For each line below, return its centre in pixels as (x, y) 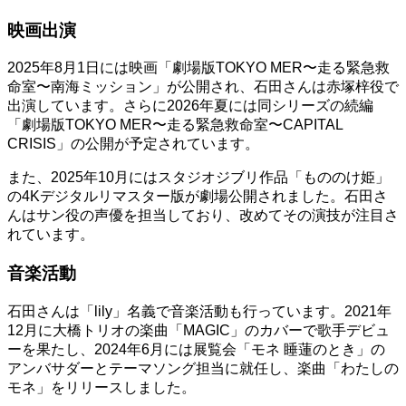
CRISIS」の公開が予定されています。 (133, 144)
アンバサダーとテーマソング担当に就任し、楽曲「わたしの (203, 368)
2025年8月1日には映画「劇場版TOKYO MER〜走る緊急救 (198, 68)
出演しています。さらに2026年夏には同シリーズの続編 (190, 106)
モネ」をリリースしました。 (101, 387)
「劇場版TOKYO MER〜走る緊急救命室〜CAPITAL (175, 125)
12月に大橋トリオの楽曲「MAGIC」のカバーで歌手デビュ (198, 330)
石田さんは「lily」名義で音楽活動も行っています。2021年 (199, 311)
